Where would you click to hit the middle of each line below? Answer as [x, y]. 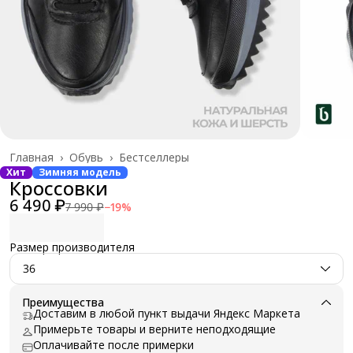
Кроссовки [59, 188]
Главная [32, 157]
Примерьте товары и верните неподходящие [154, 329]
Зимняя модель [80, 172]
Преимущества [63, 302]
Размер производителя [72, 247]
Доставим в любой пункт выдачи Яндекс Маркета [167, 313]
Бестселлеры [154, 157]
